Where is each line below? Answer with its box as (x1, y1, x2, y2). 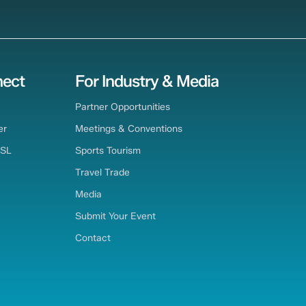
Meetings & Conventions (75, 123, 183, 135)
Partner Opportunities (75, 101, 171, 113)
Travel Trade (75, 167, 130, 178)
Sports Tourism (75, 145, 141, 156)
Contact (75, 232, 111, 243)
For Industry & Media (75, 70, 219, 91)
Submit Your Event (75, 210, 156, 221)
